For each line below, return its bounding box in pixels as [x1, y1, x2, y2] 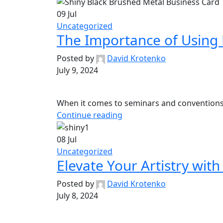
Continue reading [57, 109, 122, 120]
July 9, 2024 [57, 65, 98, 76]
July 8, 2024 [57, 190, 98, 202]
